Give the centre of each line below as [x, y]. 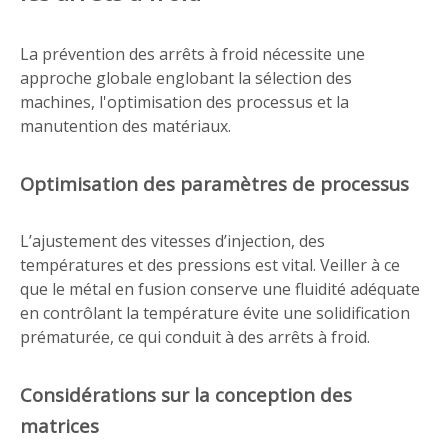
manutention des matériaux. [125, 126]
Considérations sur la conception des [186, 394]
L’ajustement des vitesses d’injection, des [172, 241]
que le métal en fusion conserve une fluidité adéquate [220, 289]
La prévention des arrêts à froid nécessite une [192, 54]
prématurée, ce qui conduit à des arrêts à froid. [195, 337]
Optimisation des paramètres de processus [214, 183]
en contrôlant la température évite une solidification [215, 313]
